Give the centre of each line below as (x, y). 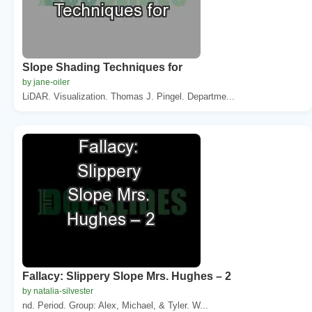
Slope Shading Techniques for (102, 67)
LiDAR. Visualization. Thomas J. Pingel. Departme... (128, 96)
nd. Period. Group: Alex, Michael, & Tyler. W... (115, 305)
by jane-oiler (46, 82)
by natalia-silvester (58, 291)
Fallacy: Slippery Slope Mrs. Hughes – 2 (127, 276)
